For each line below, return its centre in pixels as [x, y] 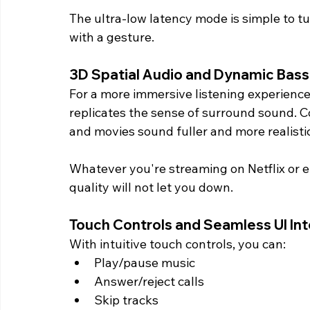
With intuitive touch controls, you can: [177, 244]
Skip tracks [126, 300]
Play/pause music [145, 263]
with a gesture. [112, 37]
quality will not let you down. [151, 188]
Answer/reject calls [149, 282]
